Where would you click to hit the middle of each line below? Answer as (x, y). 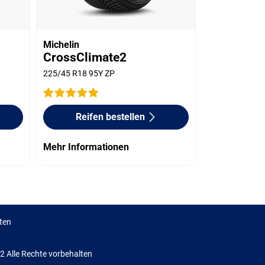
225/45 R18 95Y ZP (79, 73)
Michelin (62, 44)
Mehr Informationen (86, 147)
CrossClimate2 (85, 57)
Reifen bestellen (110, 117)
